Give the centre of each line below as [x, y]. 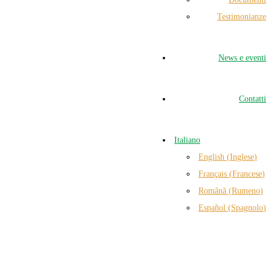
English [211, 157]
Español [212, 208]
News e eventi [242, 58]
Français [213, 174]
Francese [247, 174]
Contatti [253, 99]
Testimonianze [242, 17]
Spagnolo [247, 208]
